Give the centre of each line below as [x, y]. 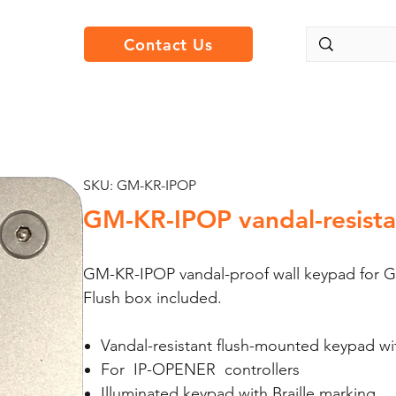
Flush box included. [154, 298]
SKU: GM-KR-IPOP [139, 185]
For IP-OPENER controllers [200, 369]
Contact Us [168, 44]
